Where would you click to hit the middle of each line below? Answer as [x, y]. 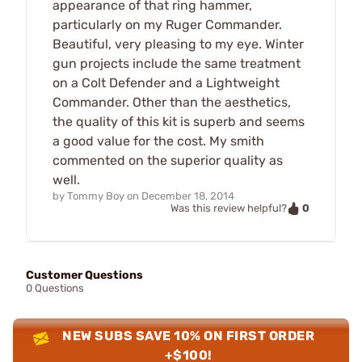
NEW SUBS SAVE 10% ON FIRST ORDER [189, 336]
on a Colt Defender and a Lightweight [166, 82]
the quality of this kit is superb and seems [179, 121]
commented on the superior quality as [168, 160]
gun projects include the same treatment [177, 63]
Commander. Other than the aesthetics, [172, 102]
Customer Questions [84, 276]
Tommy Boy [96, 196]
